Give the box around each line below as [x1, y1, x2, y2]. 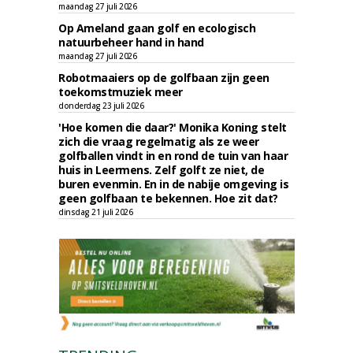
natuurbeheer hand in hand [58, 35, 204, 50]
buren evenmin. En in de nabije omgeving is [58, 176, 288, 191]
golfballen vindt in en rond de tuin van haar [58, 148, 288, 163]
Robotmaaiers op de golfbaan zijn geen [58, 70, 269, 85]
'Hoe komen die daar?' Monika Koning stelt [58, 120, 287, 135]
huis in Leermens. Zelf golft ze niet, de [58, 162, 264, 177]
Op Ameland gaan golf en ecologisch [58, 20, 255, 35]
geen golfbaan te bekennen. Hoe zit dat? [58, 191, 278, 206]
